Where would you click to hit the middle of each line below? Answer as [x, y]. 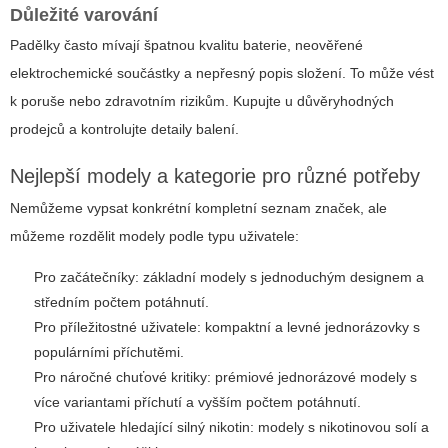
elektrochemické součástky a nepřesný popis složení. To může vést [222, 73]
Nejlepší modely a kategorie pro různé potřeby [215, 176]
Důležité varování [84, 15]
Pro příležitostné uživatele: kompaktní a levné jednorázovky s [227, 327]
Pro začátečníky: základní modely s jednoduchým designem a [229, 277]
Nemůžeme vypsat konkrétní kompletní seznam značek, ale [198, 208]
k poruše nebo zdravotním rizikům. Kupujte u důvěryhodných [202, 101]
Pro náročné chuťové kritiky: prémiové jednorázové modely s [225, 377]
